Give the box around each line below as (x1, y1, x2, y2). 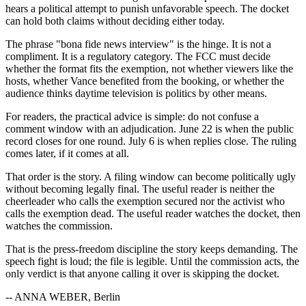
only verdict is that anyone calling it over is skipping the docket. (5, 267, 279, 279)
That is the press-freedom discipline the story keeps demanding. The (5, 242, 298, 255)
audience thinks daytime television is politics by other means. (5, 87, 267, 99)
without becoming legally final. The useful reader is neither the (5, 182, 275, 195)
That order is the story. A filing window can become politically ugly (5, 170, 296, 182)
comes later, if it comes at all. (5, 147, 129, 159)
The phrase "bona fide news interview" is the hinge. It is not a (5, 38, 271, 50)
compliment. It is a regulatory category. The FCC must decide (5, 50, 270, 62)
